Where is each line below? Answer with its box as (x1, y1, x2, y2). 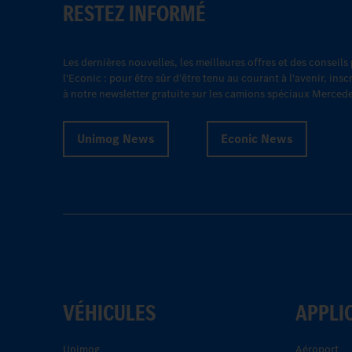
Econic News (221, 130, 293, 147)
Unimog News (77, 130, 155, 147)
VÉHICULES (63, 297, 156, 329)
